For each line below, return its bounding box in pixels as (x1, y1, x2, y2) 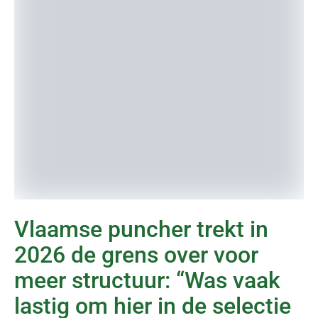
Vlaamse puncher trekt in (14, 216, 268, 243)
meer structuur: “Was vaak (14, 267, 280, 294)
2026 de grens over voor (14, 241, 258, 268)
